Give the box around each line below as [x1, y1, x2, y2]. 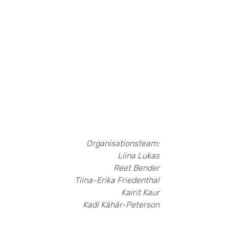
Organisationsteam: [86, 139, 159, 148]
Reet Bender [113, 163, 159, 173]
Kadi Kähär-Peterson [83, 200, 159, 210]
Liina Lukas [118, 151, 159, 161]
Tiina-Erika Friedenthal [75, 175, 159, 185]
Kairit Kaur [121, 188, 159, 197]
